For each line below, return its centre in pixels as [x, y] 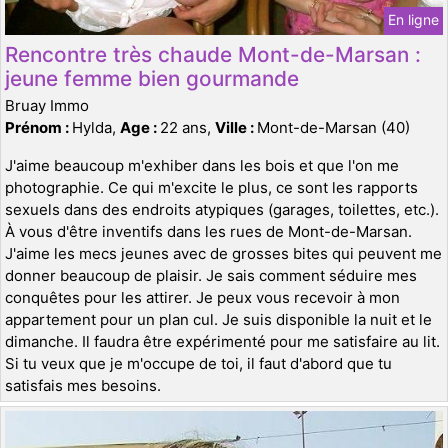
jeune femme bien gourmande [152, 79]
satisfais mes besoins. [83, 386]
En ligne [413, 20]
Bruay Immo [47, 106]
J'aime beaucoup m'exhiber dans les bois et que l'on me [202, 166]
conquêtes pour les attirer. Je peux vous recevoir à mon [202, 298]
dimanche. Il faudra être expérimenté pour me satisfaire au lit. [222, 342]
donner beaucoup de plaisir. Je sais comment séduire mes [211, 276]
